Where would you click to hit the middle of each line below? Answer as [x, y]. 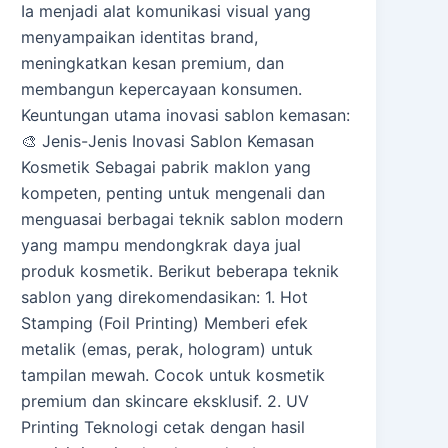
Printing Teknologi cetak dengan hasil [163, 426]
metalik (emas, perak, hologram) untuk [167, 348]
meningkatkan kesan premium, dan [153, 62]
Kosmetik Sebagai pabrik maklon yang [166, 166]
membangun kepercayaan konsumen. [162, 88]
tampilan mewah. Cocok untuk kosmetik [173, 374]
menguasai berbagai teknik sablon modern [182, 218]
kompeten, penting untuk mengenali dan [173, 192]
